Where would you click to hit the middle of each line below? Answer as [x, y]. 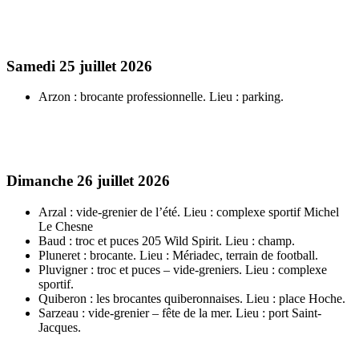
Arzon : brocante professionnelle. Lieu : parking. [161, 97]
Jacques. [60, 327]
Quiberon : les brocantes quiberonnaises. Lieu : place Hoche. [192, 298]
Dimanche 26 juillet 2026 [88, 181]
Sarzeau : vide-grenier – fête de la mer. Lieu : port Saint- [180, 313]
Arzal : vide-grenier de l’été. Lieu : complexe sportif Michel [189, 212]
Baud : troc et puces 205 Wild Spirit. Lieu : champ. [167, 240]
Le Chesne [66, 226]
